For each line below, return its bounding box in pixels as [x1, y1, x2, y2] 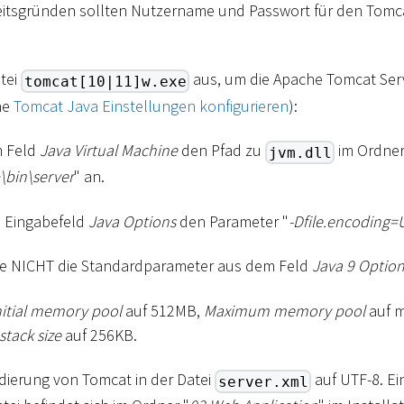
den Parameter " [176, 210, 289, 232]
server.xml [217, 372, 308, 390]
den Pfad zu [178, 140, 265, 161]
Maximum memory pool [204, 299, 365, 321]
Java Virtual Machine [40, 140, 178, 161]
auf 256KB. [61, 324, 137, 345]
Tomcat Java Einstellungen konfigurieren [14, 95, 289, 116]
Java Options [88, 210, 176, 232]
